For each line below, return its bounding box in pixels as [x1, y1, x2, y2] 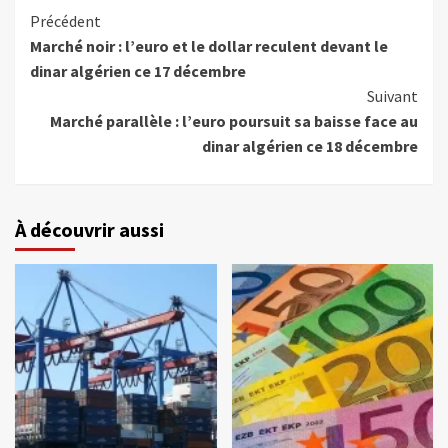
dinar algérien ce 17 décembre [30, 61, 246, 82]
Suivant [367, 86, 418, 107]
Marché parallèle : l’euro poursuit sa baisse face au [50, 111, 418, 132]
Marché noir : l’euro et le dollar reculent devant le [30, 36, 388, 57]
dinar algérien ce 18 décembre [202, 136, 418, 157]
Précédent [30, 11, 101, 32]
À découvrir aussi [15, 217, 164, 243]
